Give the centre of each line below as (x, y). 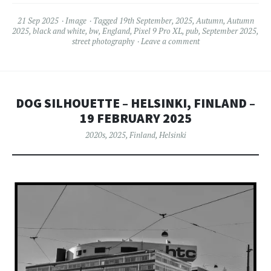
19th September (145, 21)
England (116, 31)
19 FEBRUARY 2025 (135, 118)
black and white (59, 31)
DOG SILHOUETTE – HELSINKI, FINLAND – (135, 103)
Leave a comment (170, 41)
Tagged (106, 21)
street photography (103, 41)
